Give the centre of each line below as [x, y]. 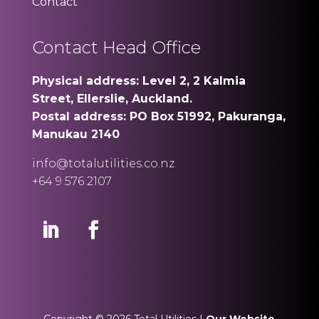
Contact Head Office [116, 47]
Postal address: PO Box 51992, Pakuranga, [158, 116]
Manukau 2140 [75, 134]
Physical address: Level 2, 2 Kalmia [138, 81]
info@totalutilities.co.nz [103, 163]
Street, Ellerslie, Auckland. [112, 99]
